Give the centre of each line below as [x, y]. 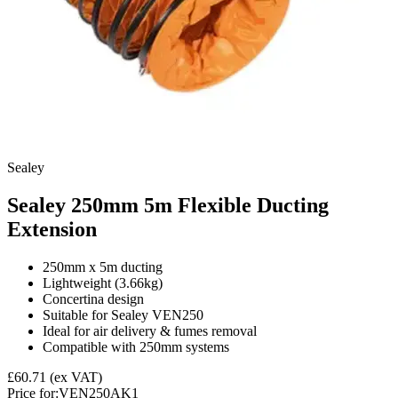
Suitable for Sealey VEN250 [123, 315]
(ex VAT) [76, 378]
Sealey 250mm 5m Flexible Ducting [168, 206]
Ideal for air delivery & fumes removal [150, 331]
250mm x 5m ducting [103, 267]
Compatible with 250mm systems [136, 347]
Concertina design [93, 299]
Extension [52, 230]
